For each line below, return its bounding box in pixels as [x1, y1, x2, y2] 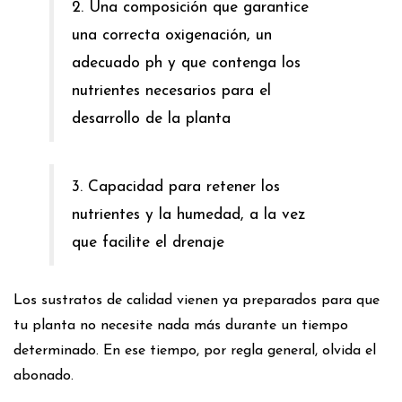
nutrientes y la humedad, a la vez [72, 207, 305, 223]
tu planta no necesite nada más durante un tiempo [13, 319, 348, 334]
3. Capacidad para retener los [72, 179, 280, 196]
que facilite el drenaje [72, 235, 224, 251]
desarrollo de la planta [72, 111, 231, 127]
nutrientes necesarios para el [72, 83, 271, 100]
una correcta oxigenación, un [72, 28, 272, 44]
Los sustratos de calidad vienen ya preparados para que [13, 293, 380, 309]
